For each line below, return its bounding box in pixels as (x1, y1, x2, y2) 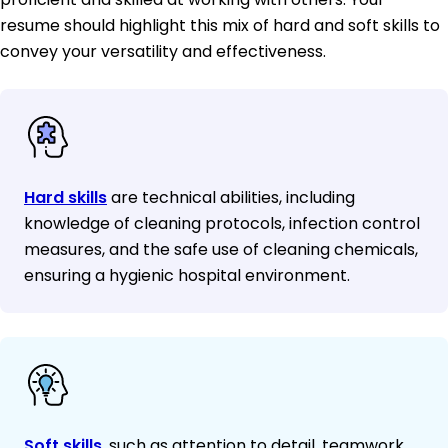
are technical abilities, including (107, 186, 355, 210)
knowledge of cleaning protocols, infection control (24, 212, 420, 236)
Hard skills (24, 186, 107, 210)
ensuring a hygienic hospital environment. (24, 264, 350, 288)
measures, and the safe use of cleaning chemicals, (24, 238, 418, 262)
